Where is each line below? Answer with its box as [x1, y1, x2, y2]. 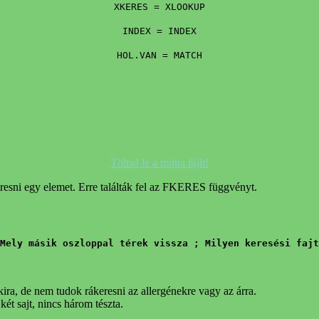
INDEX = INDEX [122, 25, 197, 36]
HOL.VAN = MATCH [117, 49, 202, 61]
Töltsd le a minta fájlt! [110, 157, 209, 169]
